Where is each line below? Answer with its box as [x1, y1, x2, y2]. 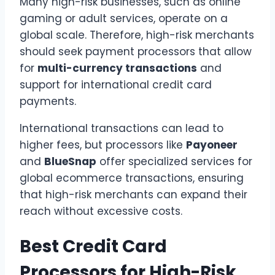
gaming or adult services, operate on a [20, 10, 228, 26]
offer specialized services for [96, 153, 252, 169]
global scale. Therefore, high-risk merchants [20, 27, 254, 42]
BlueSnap [44, 153, 96, 169]
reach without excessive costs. [20, 203, 182, 219]
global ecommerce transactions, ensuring [20, 170, 244, 185]
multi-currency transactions [37, 60, 197, 76]
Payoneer [186, 137, 238, 152]
